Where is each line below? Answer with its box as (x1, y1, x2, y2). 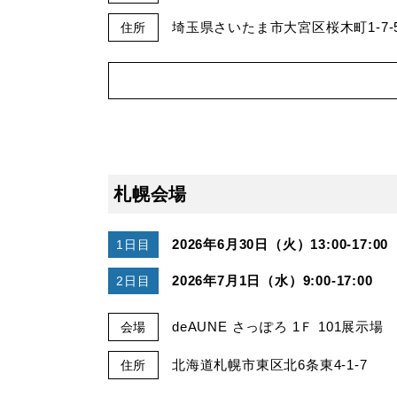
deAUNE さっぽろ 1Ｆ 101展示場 (172, 318, 384, 334)
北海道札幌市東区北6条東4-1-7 (172, 356, 368, 372)
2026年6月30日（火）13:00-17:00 (172, 236, 389, 252)
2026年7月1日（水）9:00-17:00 (172, 272, 373, 288)
